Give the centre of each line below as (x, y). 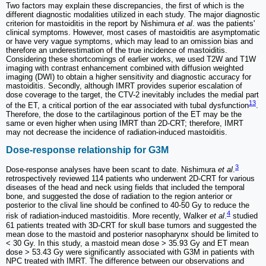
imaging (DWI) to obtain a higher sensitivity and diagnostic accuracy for (129, 77)
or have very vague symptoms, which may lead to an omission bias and (129, 41)
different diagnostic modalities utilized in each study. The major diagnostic (133, 14)
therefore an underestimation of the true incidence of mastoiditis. (117, 50)
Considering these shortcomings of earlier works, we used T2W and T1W (131, 59)
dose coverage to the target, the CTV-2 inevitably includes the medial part (132, 94)
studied (244, 216)
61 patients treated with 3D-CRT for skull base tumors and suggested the (131, 225)
